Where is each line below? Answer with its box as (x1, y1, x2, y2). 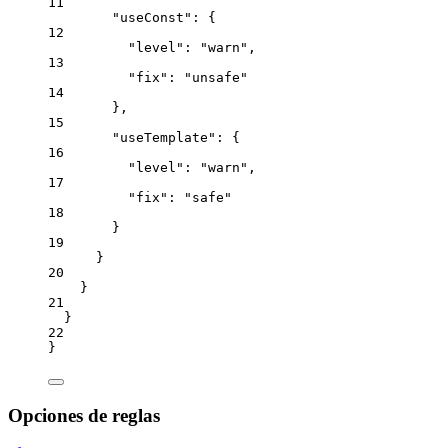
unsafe (192, 70, 240, 86)
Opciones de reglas (8, 404, 160, 426)
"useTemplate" (112, 130, 216, 146)
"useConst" (112, 10, 192, 26)
